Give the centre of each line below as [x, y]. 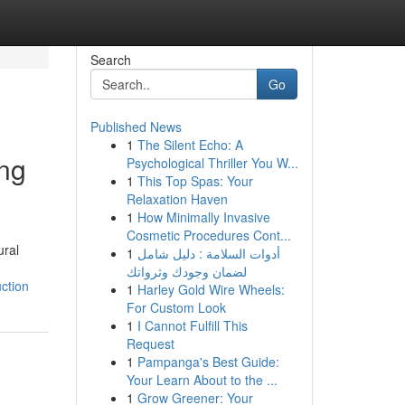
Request [150, 344]
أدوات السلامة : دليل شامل [208, 253]
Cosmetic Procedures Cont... [208, 235]
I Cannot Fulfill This [192, 325]
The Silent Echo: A [190, 145]
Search [110, 60]
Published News [136, 127]
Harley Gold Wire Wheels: [211, 289]
